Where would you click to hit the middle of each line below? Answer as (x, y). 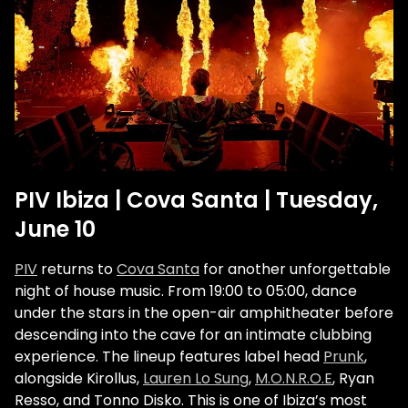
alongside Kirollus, (79, 379)
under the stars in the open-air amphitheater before (204, 313)
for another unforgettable (295, 270)
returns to (77, 270)
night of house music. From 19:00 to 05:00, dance (186, 291)
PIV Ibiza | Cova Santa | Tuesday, (196, 200)
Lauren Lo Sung (196, 379)
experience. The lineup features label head (169, 357)
